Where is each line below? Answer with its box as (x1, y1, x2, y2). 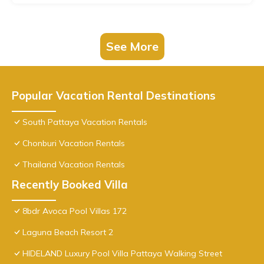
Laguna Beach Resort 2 (22, 227, 113, 238)
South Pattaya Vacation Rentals (22, 117, 147, 128)
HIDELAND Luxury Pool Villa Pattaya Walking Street (22, 248, 222, 259)
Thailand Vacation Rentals (22, 159, 125, 170)
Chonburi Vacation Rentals (22, 138, 125, 149)
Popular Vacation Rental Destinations (12, 88, 216, 103)
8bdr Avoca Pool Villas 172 (22, 206, 127, 217)
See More (105, 39, 159, 54)
